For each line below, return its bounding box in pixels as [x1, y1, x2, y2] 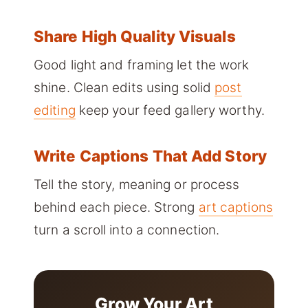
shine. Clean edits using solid [34, 80, 215, 96]
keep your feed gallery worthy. [75, 102, 265, 119]
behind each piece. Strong [34, 199, 199, 216]
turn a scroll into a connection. [34, 222, 220, 239]
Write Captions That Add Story [34, 146, 267, 166]
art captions [198, 199, 273, 216]
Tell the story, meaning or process [34, 177, 240, 193]
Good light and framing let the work [34, 57, 250, 74]
